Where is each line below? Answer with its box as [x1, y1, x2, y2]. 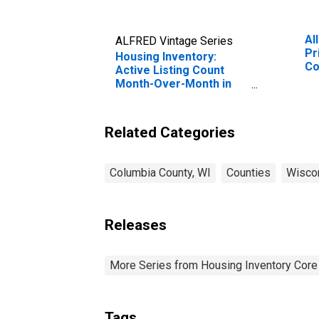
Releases [105, 216, 167, 234]
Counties [226, 165, 271, 179]
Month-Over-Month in [115, 76, 231, 90]
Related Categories [105, 123, 235, 141]
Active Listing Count [115, 63, 224, 77]
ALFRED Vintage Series [115, 33, 233, 48]
